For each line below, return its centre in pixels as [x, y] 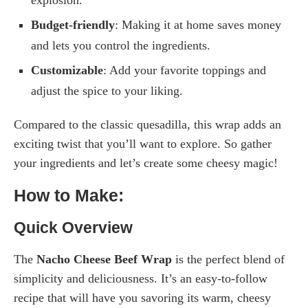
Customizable [67, 70]
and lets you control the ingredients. [121, 45]
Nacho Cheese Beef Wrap [104, 259]
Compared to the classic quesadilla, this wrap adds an [147, 124]
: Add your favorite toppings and [185, 70]
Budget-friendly [73, 24]
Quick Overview [73, 227]
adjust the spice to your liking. [107, 90]
